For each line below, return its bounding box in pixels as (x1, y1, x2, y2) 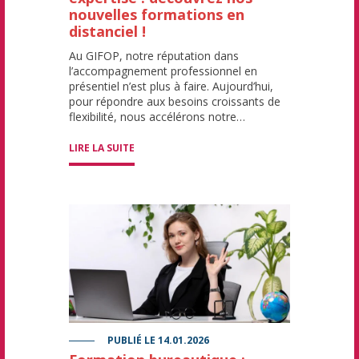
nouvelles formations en (69, 4, 244, 24)
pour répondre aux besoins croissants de (69, 93, 280, 109)
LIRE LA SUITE (69, 140, 135, 155)
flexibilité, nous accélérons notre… (69, 108, 245, 124)
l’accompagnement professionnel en (69, 63, 257, 79)
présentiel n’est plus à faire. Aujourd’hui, (69, 78, 273, 94)
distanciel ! (69, 21, 146, 41)
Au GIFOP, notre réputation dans (69, 47, 239, 63)
